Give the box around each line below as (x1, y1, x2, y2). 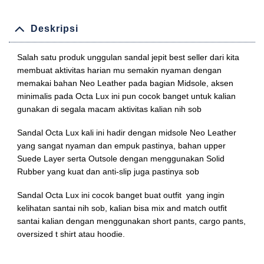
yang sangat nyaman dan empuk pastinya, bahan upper (17, 141, 226, 151)
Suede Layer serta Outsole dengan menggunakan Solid (17, 154, 225, 164)
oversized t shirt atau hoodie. (17, 229, 125, 239)
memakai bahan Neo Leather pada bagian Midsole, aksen (17, 78, 233, 88)
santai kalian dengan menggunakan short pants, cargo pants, (17, 216, 246, 226)
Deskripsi (30, 24, 78, 34)
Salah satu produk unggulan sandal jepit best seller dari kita (17, 52, 239, 62)
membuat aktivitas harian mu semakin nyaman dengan (17, 65, 222, 75)
